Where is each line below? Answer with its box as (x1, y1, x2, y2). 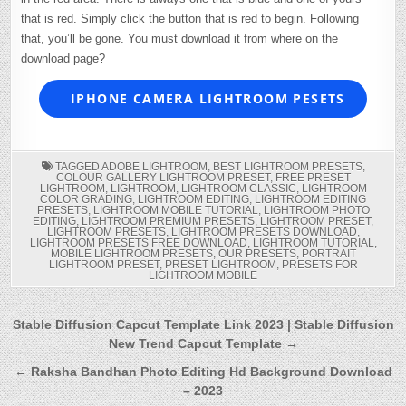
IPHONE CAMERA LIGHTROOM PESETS (65, 90, 345, 108)
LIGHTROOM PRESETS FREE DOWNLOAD (29, 236, 247, 249)
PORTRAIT (301, 246, 356, 260)
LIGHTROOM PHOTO (263, 203, 370, 217)
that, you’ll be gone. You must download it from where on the (21, 31, 339, 45)
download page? (21, 51, 106, 65)
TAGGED (52, 159, 101, 173)
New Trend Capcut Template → (108, 336, 298, 351)
